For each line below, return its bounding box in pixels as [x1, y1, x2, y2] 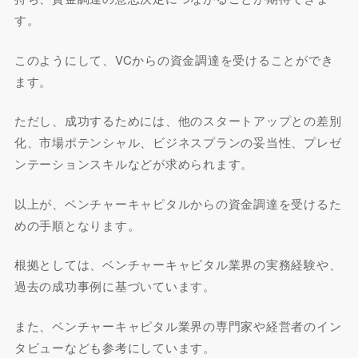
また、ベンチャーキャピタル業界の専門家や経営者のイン [14, 316, 342, 334]
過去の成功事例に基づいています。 [14, 277, 216, 294]
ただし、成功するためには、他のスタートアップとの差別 [14, 112, 342, 129]
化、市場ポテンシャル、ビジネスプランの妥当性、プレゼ [14, 133, 342, 150]
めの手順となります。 [14, 216, 141, 233]
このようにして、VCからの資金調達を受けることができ [14, 50, 334, 68]
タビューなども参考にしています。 [14, 338, 216, 356]
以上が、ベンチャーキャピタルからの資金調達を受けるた [14, 194, 342, 212]
